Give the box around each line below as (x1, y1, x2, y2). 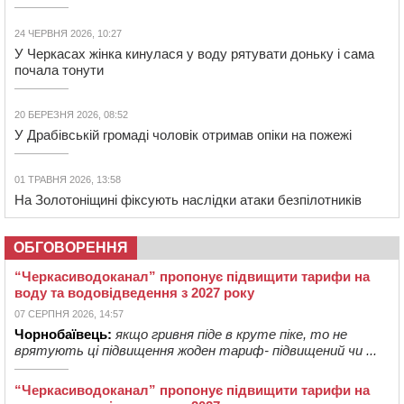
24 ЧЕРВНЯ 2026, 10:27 (14, 28, 122, 40)
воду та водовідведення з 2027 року (14, 285, 254, 301)
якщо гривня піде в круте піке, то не (115, 326, 347, 343)
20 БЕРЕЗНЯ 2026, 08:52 (14, 109, 128, 121)
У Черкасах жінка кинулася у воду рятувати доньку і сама (14, 46, 374, 62)
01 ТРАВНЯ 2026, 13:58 (14, 174, 121, 186)
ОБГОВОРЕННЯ (14, 240, 128, 256)
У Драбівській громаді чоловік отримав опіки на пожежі (14, 127, 352, 143)
